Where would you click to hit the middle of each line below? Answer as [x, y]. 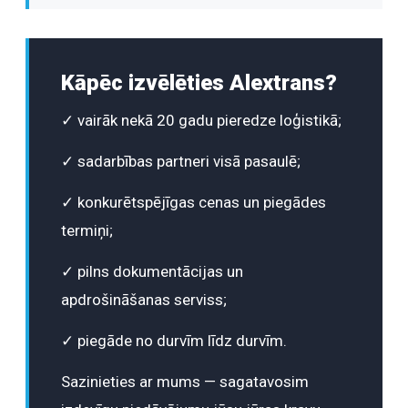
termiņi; [87, 231]
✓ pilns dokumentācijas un [152, 272]
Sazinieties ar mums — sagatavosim [185, 382]
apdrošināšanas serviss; [144, 300]
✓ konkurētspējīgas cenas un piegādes [194, 203]
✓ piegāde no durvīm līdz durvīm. [174, 341]
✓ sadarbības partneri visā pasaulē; [181, 162]
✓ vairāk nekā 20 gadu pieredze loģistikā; [201, 121]
